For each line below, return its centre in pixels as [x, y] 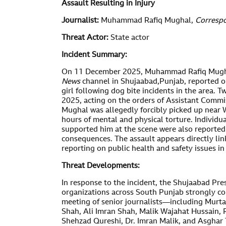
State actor [129, 38]
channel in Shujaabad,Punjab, [133, 82]
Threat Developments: [101, 166]
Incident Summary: [94, 55]
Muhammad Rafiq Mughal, [147, 21]
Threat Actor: [85, 38]
